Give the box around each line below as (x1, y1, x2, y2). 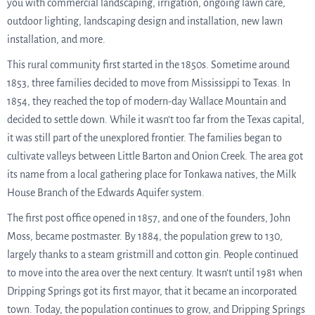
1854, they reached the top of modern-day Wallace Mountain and (7, 96, 286, 107)
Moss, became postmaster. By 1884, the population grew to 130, (7, 231, 283, 242)
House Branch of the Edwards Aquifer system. (7, 187, 205, 198)
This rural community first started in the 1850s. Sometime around (7, 59, 290, 70)
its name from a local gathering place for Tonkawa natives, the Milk (7, 169, 296, 180)
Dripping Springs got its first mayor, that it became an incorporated (7, 285, 297, 297)
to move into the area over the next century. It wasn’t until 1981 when (7, 267, 302, 278)
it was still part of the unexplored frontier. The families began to (7, 132, 282, 143)
